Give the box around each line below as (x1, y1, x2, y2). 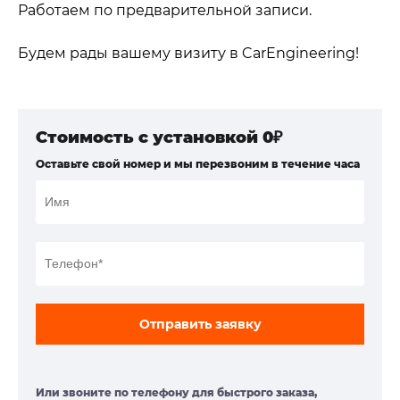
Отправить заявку (138, 315, 262, 332)
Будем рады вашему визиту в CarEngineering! (18, 44, 359, 62)
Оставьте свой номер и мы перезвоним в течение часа (36, 156, 360, 171)
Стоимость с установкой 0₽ (36, 127, 282, 147)
